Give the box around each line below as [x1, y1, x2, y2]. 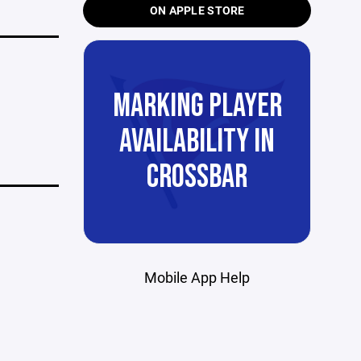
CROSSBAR [147, 158, 248, 197]
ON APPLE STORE [149, 2, 245, 18]
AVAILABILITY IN [119, 122, 276, 161]
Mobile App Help [144, 268, 251, 287]
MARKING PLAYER [112, 87, 282, 126]
